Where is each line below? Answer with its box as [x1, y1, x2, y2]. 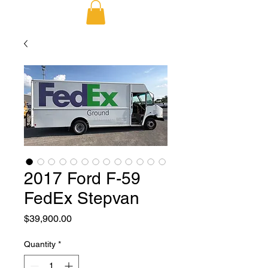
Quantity [24, 239, 56, 249]
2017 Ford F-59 [24, 168, 141, 188]
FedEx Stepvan [24, 188, 139, 208]
